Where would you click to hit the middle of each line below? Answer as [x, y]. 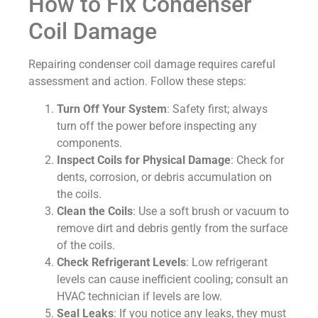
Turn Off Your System [112, 109]
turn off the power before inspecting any [157, 126]
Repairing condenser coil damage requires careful [152, 65]
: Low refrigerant [227, 262]
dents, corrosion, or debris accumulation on [164, 177]
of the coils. [86, 245]
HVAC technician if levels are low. [139, 296]
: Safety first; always [217, 109]
